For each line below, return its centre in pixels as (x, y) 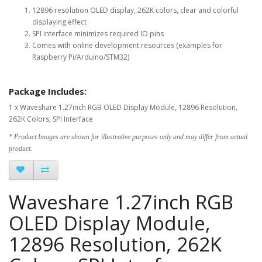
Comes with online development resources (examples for (127, 45)
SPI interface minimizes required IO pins (98, 33)
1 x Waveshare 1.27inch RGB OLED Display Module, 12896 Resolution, (123, 107)
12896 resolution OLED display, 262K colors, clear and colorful (135, 10)
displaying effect (59, 22)
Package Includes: (48, 91)
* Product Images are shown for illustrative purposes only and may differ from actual (128, 137)
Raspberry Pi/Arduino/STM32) (81, 57)
